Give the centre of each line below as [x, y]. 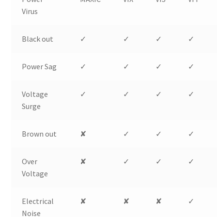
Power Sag [39, 66]
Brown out [39, 133]
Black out [38, 39]
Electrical [38, 201]
